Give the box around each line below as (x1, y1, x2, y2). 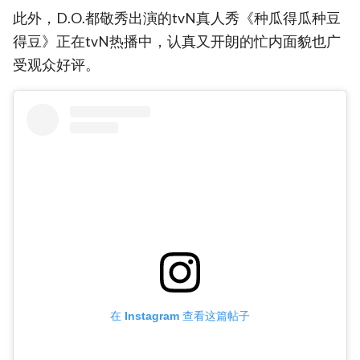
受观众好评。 (13, 56, 100, 74)
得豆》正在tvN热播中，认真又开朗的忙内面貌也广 (13, 33, 341, 51)
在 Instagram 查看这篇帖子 (110, 309, 250, 322)
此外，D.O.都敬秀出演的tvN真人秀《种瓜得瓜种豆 (13, 10, 341, 27)
